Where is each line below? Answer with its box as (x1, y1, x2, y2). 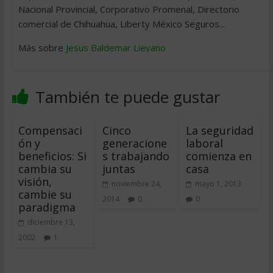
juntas (102, 161, 135, 176)
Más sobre (18, 41, 66, 54)
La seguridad (186, 123, 254, 138)
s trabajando (102, 149, 169, 163)
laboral (186, 136, 224, 151)
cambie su (18, 187, 72, 202)
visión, (18, 174, 52, 189)
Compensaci (18, 123, 82, 138)
